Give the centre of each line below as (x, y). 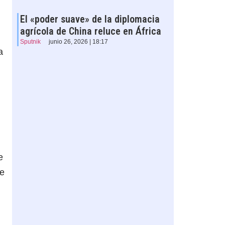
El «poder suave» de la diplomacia (90, 19)
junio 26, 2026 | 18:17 (78, 42)
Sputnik (30, 42)
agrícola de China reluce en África (90, 31)
